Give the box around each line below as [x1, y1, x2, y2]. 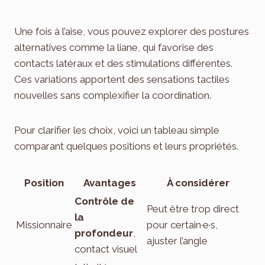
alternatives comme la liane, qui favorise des [14, 41, 214, 54]
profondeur [75, 227, 133, 240]
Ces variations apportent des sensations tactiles [14, 73, 230, 86]
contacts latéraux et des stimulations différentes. [14, 57, 232, 70]
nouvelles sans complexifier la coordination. [14, 89, 211, 102]
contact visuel [75, 243, 137, 256]
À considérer [166, 177, 230, 189]
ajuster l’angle [147, 235, 208, 247]
